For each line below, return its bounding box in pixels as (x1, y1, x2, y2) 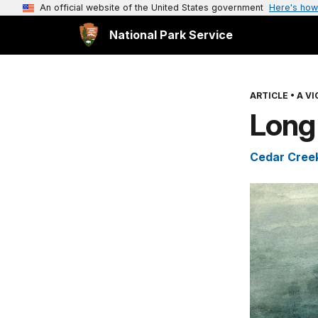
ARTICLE (250, 90, 288, 101)
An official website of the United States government (40, 2, 263, 13)
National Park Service (109, 28, 233, 42)
